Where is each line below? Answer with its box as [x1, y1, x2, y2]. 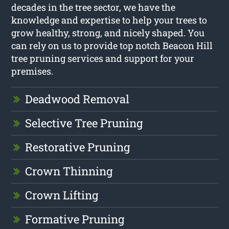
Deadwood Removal [25, 91, 130, 106]
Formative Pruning [25, 211, 125, 226]
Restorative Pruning [25, 139, 130, 154]
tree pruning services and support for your [11, 52, 195, 64]
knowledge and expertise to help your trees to [11, 13, 208, 26]
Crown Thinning [25, 163, 113, 178]
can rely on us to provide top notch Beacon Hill [11, 39, 213, 52]
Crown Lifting [25, 187, 99, 202]
